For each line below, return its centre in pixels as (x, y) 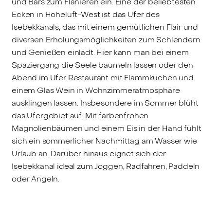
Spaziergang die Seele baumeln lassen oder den (102, 65)
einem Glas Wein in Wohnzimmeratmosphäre (96, 91)
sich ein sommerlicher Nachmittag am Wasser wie (104, 141)
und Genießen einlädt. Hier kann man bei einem (100, 53)
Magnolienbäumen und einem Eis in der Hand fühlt (107, 128)
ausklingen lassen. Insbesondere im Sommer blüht (105, 103)
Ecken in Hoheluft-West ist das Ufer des (86, 15)
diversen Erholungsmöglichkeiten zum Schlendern (106, 40)
